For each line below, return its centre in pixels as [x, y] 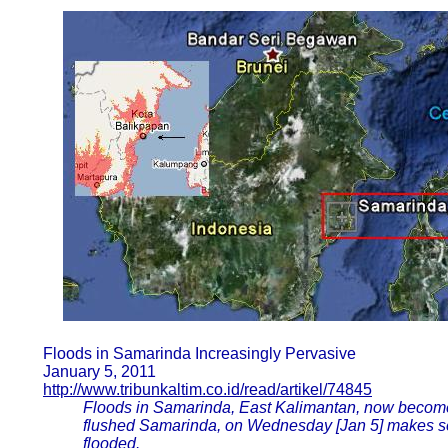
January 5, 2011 [99, 371]
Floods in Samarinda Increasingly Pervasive [199, 353]
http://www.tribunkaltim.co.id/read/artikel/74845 [207, 389]
